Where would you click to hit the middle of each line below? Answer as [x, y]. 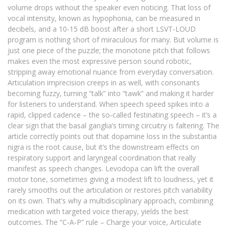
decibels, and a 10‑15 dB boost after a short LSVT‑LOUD [102, 29]
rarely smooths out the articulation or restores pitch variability [110, 190]
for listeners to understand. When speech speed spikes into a [108, 104]
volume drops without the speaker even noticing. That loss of [109, 8]
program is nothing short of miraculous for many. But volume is [113, 40]
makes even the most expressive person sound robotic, [100, 61]
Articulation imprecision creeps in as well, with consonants [104, 83]
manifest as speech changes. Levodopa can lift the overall [104, 169]
